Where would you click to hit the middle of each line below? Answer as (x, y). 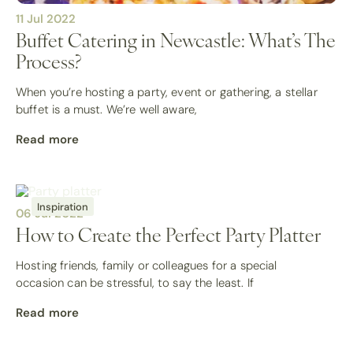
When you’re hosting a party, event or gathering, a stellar (167, 92)
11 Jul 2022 (46, 18)
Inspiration (63, 206)
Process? (48, 60)
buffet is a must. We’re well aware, (107, 109)
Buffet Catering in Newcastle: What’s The (176, 39)
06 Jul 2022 (50, 213)
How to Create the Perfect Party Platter (168, 234)
